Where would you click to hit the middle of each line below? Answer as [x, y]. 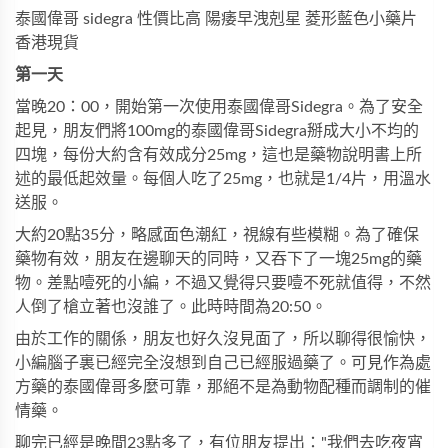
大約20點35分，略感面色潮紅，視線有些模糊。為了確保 [217, 235]
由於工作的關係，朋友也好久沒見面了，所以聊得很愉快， [223, 339]
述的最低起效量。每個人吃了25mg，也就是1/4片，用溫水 [223, 179]
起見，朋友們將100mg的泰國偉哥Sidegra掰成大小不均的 [217, 131]
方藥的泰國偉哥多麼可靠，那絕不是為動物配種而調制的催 [223, 387]
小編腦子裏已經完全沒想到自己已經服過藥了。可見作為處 [223, 363]
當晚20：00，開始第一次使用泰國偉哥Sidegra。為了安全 [219, 107]
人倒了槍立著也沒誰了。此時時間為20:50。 [171, 307]
